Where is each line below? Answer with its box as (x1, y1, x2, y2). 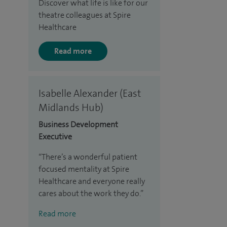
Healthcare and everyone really (39, 175, 145, 186)
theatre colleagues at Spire (39, 9, 131, 20)
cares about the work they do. (39, 187, 140, 199)
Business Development (39, 119, 118, 130)
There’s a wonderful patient (42, 151, 137, 162)
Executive (39, 131, 72, 142)
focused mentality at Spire (39, 163, 129, 174)
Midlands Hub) (39, 100, 103, 114)
